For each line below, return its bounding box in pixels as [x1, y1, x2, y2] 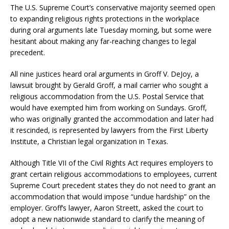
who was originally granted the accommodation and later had [10, 114, 214, 124]
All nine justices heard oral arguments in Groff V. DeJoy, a [10, 69, 199, 79]
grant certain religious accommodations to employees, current [10, 169, 217, 179]
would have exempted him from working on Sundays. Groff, [10, 103, 207, 113]
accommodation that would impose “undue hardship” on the [10, 192, 210, 202]
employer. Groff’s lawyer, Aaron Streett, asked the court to [10, 203, 203, 213]
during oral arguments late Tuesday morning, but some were [10, 25, 212, 35]
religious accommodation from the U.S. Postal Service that [10, 91, 204, 102]
